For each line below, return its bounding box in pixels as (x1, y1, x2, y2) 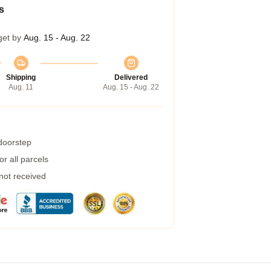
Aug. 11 (8, 83, 33, 91)
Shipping (6, 73, 36, 82)
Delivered (114, 73, 148, 82)
